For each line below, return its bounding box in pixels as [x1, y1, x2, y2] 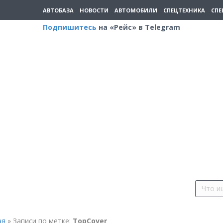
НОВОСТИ [80, 6, 109, 14]
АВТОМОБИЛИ [114, 6, 157, 14]
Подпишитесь [43, 22, 97, 32]
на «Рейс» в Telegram [97, 22, 180, 32]
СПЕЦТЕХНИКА [163, 6, 205, 14]
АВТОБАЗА [43, 6, 74, 14]
